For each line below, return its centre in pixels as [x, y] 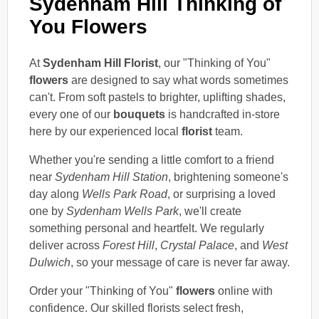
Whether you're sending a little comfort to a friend [152, 159]
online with [244, 291]
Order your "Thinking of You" [103, 291]
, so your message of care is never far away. [180, 262]
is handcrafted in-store [223, 114]
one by [48, 211]
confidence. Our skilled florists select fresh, [136, 308]
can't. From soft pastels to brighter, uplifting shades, [157, 97]
